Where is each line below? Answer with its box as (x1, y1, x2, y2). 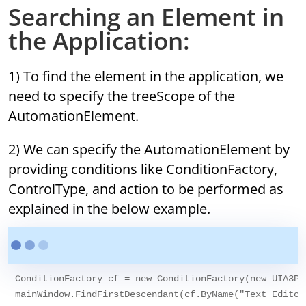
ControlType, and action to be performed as (8, 180, 284, 199)
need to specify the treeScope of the (8, 87, 236, 106)
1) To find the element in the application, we (8, 67, 284, 86)
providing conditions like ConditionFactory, (8, 160, 278, 179)
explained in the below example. (8, 199, 211, 219)
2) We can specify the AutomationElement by (8, 140, 290, 159)
